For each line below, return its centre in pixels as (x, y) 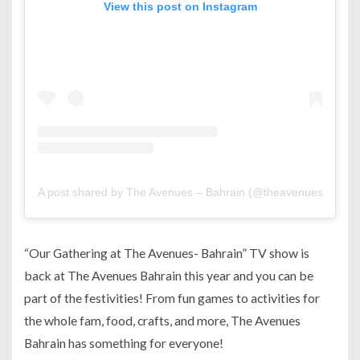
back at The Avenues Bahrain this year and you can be (169, 276)
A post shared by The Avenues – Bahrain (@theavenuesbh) (189, 192)
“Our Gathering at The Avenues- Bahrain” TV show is (167, 253)
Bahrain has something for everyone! (124, 343)
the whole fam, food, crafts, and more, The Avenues (162, 321)
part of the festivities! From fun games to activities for (172, 298)
